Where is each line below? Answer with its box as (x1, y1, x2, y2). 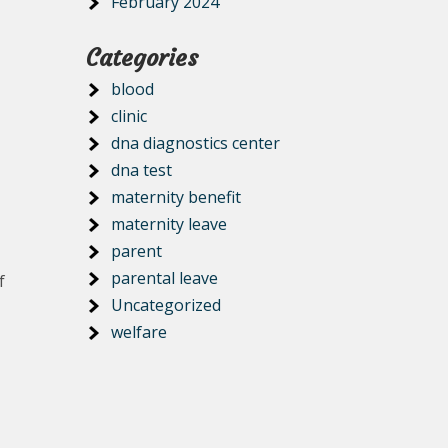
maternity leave (111, 213, 227, 235)
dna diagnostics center (111, 132, 280, 154)
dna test (111, 159, 172, 181)
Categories (86, 43, 198, 73)
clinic (111, 105, 147, 127)
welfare (111, 321, 167, 343)
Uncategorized (111, 294, 221, 316)
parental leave (111, 267, 218, 289)
